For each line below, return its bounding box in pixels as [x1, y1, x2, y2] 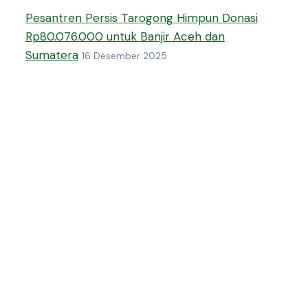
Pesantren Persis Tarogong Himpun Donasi [25, 10, 258, 26]
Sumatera [25, 47, 78, 63]
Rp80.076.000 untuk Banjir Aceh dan [25, 29, 225, 45]
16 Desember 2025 [81, 50, 167, 63]
